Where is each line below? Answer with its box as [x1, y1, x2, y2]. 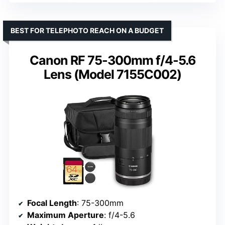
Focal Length [27, 198, 77, 208]
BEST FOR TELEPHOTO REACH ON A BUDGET [11, 26, 164, 35]
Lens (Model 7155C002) [44, 67, 181, 82]
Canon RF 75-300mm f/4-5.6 [29, 53, 196, 68]
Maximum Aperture [27, 210, 104, 220]
